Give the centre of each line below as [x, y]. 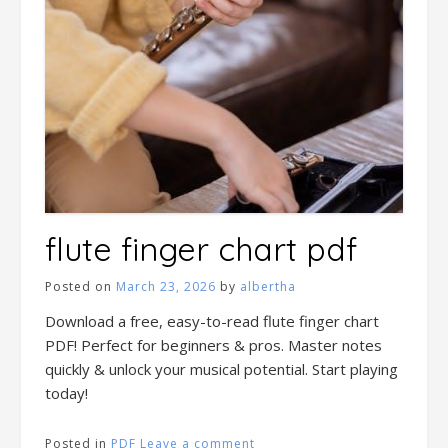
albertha [268, 287]
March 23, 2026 [166, 287]
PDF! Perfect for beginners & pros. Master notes [213, 344]
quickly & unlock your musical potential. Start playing [221, 368]
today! [66, 392]
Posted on [80, 287]
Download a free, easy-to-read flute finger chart [212, 320]
